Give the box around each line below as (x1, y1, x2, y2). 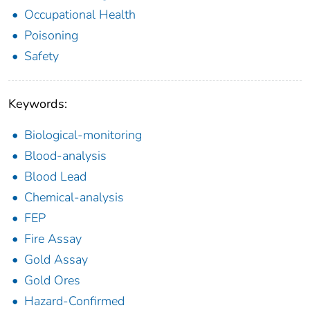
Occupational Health (24, 6, 136, 24)
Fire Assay (24, 230, 82, 248)
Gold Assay (24, 251, 88, 268)
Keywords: (8, 95, 67, 113)
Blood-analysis (24, 147, 107, 165)
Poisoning (24, 27, 78, 44)
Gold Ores (24, 272, 80, 289)
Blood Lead (24, 168, 86, 185)
